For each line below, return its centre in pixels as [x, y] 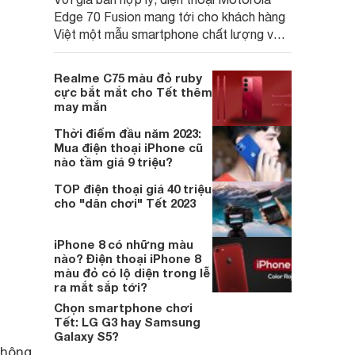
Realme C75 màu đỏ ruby [128, 78]
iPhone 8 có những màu [124, 244]
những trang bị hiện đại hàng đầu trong [160, 52]
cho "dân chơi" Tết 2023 [125, 203]
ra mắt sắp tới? [101, 287]
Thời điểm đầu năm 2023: [128, 133]
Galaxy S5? [86, 336]
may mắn [80, 106]
